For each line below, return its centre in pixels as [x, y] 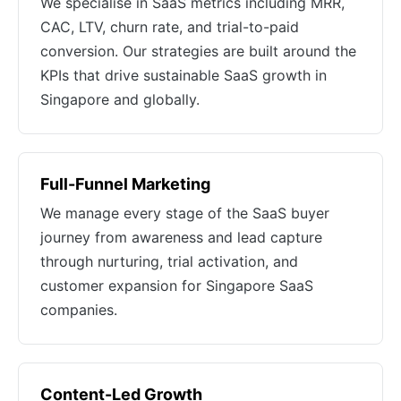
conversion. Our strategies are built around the [198, 51]
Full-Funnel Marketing [125, 184]
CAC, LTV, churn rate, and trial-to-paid [170, 27]
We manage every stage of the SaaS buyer [185, 213]
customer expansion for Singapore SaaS [177, 286]
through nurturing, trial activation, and [169, 261]
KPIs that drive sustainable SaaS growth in [183, 75]
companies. [79, 310]
